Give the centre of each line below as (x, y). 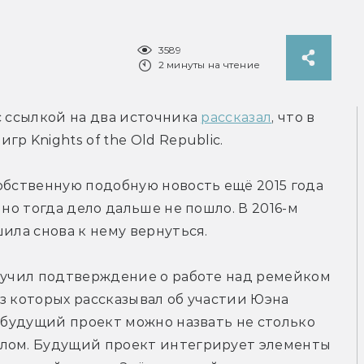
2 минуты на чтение (209, 65)
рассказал (236, 118)
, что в (293, 118)
